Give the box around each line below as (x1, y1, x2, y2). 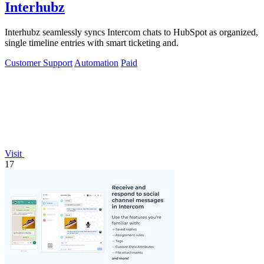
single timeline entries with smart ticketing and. (5, 37, 179, 48)
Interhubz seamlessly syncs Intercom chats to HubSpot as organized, (5, 27, 258, 37)
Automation (74, 57, 118, 68)
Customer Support (5, 57, 72, 68)
